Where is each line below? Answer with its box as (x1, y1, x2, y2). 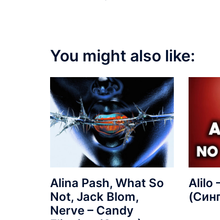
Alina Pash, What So (50, 175, 164, 190)
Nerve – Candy (50, 203, 134, 218)
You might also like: (50, 46, 195, 65)
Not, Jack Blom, (50, 189, 138, 204)
